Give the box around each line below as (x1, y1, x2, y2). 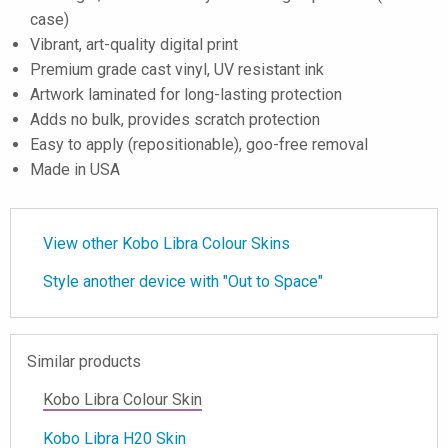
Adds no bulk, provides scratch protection (30, 110, 320, 129)
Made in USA (30, 160, 120, 179)
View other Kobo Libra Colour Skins (43, 234, 290, 253)
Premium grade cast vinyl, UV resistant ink (30, 60, 324, 79)
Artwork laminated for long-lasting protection (30, 85, 342, 104)
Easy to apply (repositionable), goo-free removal (30, 135, 368, 154)
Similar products (27, 352, 141, 371)
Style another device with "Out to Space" (43, 272, 323, 291)
